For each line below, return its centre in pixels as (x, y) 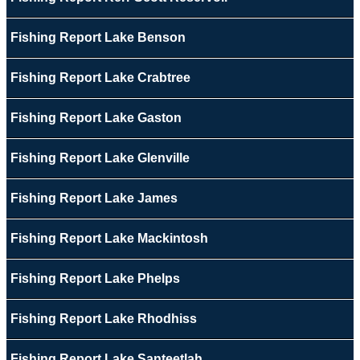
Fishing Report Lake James (94, 198)
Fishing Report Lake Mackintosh (109, 239)
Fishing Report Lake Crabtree (100, 78)
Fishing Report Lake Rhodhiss (103, 319)
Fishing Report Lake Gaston (96, 118)
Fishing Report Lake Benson (98, 38)
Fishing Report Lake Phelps (95, 279)
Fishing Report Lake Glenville (100, 158)
